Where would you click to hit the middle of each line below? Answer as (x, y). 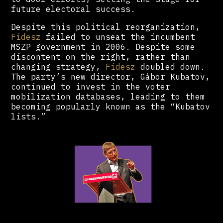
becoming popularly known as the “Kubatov (111, 106)
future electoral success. (73, 9)
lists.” (29, 116)
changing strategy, (58, 66)
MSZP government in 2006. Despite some (103, 47)
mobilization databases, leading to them (108, 96)
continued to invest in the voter (91, 86)
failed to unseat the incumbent (118, 37)
